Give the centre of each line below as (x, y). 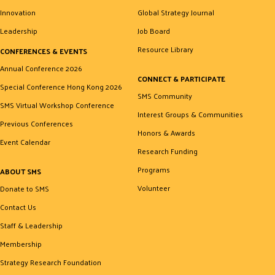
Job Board (154, 31)
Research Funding (168, 151)
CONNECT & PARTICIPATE (181, 79)
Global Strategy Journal (176, 13)
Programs (154, 170)
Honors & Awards (166, 133)
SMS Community (165, 96)
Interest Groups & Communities (190, 114)
